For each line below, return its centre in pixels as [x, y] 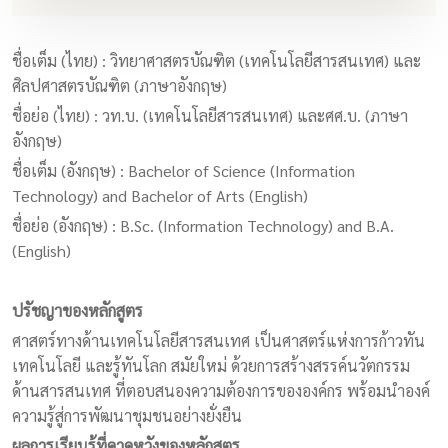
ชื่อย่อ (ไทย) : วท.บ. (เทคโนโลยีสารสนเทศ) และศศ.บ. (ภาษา [210, 115]
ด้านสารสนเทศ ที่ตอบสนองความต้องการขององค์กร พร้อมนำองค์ [221, 390]
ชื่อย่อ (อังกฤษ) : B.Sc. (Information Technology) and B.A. [203, 225]
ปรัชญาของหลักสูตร [77, 310]
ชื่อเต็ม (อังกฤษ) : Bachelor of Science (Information [183, 170]
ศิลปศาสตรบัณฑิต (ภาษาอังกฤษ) [119, 85]
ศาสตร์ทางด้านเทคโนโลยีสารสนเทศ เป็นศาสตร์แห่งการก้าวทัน [218, 340]
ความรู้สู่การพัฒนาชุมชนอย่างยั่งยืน [127, 415]
